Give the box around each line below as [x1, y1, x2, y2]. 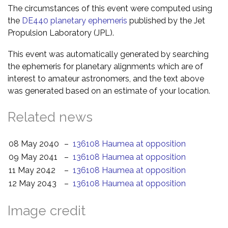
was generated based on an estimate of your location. [8, 85, 210, 96]
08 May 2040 [9, 138, 59, 149]
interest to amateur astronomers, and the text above [8, 73, 204, 83]
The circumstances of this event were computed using [8, 3, 212, 13]
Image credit [8, 203, 85, 218]
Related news [8, 109, 93, 125]
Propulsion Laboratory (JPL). [8, 27, 114, 38]
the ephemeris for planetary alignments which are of [8, 61, 203, 71]
